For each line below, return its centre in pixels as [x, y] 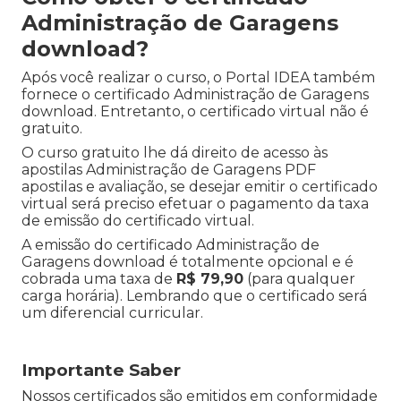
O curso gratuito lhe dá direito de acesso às [175, 153]
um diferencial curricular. [112, 313]
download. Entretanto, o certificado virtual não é [195, 112]
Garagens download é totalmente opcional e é [188, 262]
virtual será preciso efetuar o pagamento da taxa [195, 204]
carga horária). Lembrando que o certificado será [194, 296]
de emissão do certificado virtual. [138, 221]
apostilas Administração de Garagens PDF [169, 170]
